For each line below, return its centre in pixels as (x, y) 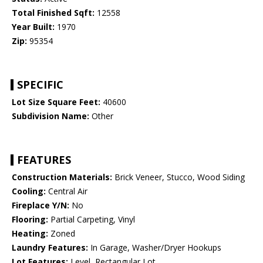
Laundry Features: (50, 248)
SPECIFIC (40, 85)
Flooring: (30, 220)
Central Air (67, 191)
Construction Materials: (62, 177)
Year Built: (33, 27)
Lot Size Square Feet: (56, 102)
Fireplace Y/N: (41, 205)
